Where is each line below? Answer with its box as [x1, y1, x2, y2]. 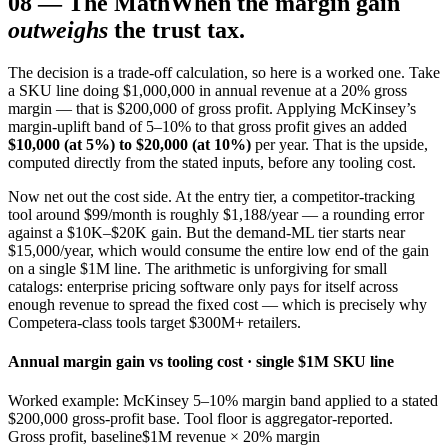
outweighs [8, 17, 108, 44]
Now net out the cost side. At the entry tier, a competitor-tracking [8, 187, 415, 205]
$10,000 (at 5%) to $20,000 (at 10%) [8, 135, 251, 153]
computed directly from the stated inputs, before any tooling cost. [8, 153, 416, 171]
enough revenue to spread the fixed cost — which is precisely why [8, 295, 427, 313]
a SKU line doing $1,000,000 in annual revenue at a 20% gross [8, 81, 407, 99]
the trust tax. [114, 17, 245, 44]
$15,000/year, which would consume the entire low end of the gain [8, 241, 429, 259]
